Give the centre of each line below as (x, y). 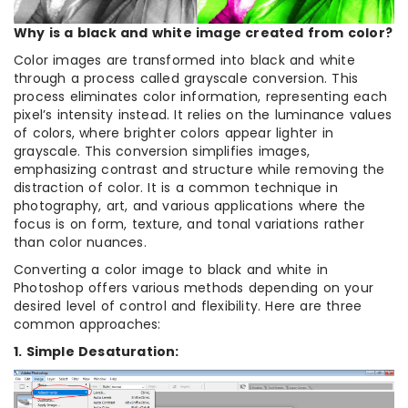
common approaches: (87, 324)
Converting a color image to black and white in (171, 269)
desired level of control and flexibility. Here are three (188, 306)
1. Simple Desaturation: (97, 351)
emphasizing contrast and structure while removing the (199, 169)
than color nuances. (80, 242)
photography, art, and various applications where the (190, 205)
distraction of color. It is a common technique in (176, 187)
